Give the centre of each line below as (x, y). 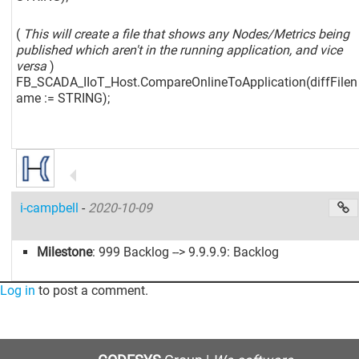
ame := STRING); (63, 98)
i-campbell (51, 208)
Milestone (65, 252)
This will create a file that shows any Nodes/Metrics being (185, 34)
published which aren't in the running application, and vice (179, 50)
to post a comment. (92, 290)
